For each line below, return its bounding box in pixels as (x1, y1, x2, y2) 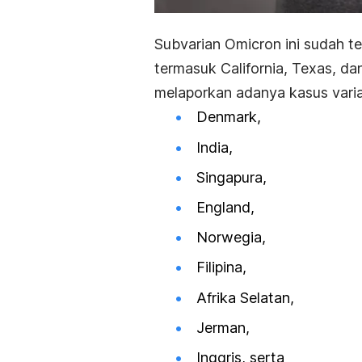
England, (196, 198, 255, 216)
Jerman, (196, 318, 250, 336)
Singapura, (196, 168, 267, 186)
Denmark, (196, 108, 261, 126)
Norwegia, (196, 229, 266, 246)
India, (196, 138, 233, 156)
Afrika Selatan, (196, 288, 294, 306)
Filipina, (196, 259, 246, 276)
